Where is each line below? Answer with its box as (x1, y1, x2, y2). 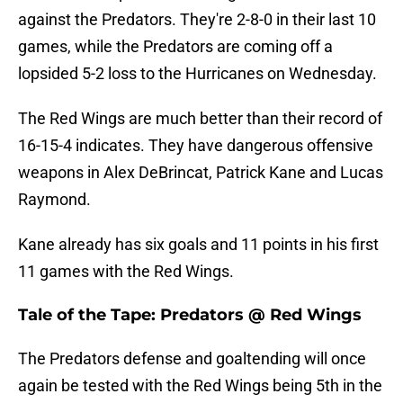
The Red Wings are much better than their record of (18, 109, 382, 129)
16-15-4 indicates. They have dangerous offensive (18, 136, 373, 156)
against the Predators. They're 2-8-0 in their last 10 (18, 10, 376, 30)
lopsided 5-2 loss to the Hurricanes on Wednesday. (18, 64, 377, 84)
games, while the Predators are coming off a (18, 37, 333, 57)
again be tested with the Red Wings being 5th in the (18, 376, 382, 396)
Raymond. (18, 190, 91, 210)
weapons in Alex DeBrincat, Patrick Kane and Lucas (18, 163, 383, 183)
